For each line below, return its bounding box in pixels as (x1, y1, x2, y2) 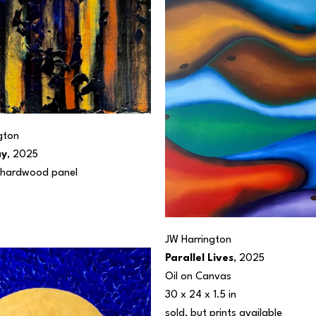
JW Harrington (165, 235, 231, 246)
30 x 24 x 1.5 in (165, 290, 236, 301)
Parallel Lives (165, 253, 233, 265)
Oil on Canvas (165, 272, 231, 283)
